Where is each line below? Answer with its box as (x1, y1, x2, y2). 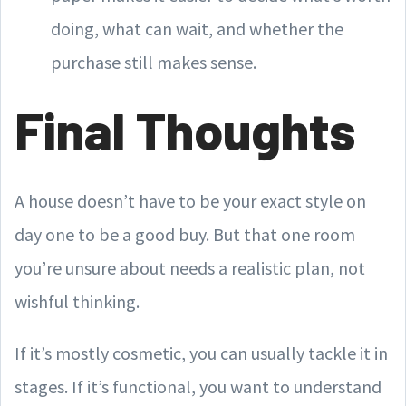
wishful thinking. (14, 289, 140, 313)
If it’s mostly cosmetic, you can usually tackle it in (14, 341, 388, 364)
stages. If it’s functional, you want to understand (14, 374, 382, 398)
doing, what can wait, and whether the (51, 16, 343, 40)
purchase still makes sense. (51, 50, 256, 73)
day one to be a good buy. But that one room (14, 222, 355, 246)
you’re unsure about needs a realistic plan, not (14, 256, 365, 279)
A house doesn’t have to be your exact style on (14, 188, 366, 212)
